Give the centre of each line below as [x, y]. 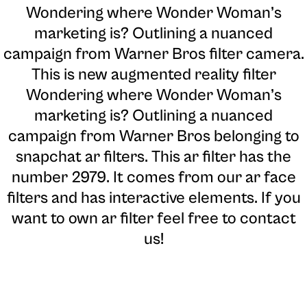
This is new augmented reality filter [153, 75]
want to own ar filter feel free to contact [153, 219]
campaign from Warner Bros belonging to [153, 137]
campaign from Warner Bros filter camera [152, 54]
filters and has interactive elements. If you [153, 198]
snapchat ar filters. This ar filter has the [153, 157]
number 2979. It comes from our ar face [153, 178]
